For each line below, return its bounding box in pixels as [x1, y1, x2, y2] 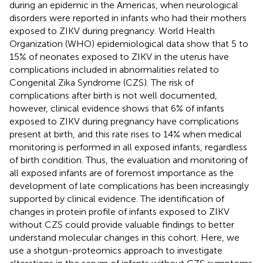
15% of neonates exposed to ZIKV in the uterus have [9, 50, 229, 62]
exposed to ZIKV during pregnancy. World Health [9, 25, 215, 36]
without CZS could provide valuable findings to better [9, 218, 234, 230]
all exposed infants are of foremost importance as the [9, 167, 234, 178]
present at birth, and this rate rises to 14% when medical [9, 128, 242, 140]
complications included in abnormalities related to [9, 63, 219, 75]
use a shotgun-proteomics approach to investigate [9, 244, 222, 256]
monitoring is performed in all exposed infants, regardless [9, 141, 247, 153]
